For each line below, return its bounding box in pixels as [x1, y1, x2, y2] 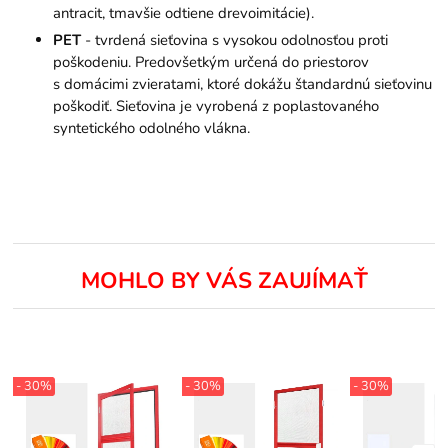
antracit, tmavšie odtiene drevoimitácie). [53, 2, 315, 23]
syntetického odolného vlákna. [53, 117, 251, 138]
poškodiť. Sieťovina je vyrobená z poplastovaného [53, 95, 380, 116]
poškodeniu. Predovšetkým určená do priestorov [53, 51, 370, 72]
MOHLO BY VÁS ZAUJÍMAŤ [80, 265, 368, 297]
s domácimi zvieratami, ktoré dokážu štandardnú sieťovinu [53, 73, 433, 94]
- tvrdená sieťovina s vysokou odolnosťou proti [81, 29, 389, 50]
